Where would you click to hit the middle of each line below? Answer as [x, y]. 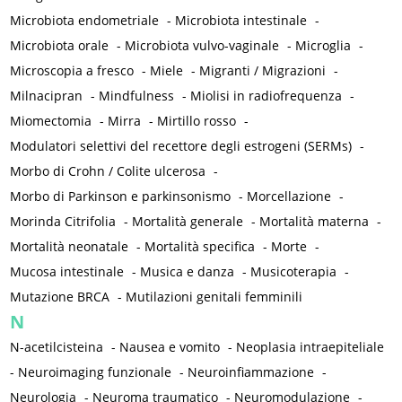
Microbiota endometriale [85, 21]
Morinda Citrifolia [63, 222]
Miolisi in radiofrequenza [267, 96]
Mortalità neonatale [70, 247]
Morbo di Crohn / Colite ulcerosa [108, 171]
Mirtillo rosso [197, 121]
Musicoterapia [294, 272]
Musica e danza [188, 272]
